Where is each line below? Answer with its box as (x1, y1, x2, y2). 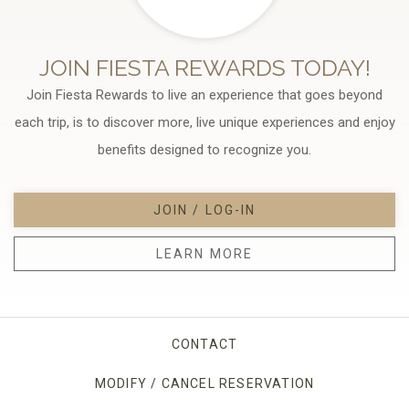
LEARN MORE (156, 246, 253, 261)
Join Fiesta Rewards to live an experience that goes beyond (26, 86, 383, 103)
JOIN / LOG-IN (152, 202, 257, 217)
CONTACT (171, 336, 238, 351)
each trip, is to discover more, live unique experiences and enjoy (14, 113, 395, 131)
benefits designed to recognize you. (98, 141, 311, 158)
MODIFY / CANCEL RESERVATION (94, 375, 315, 391)
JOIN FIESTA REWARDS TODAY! (38, 53, 371, 81)
